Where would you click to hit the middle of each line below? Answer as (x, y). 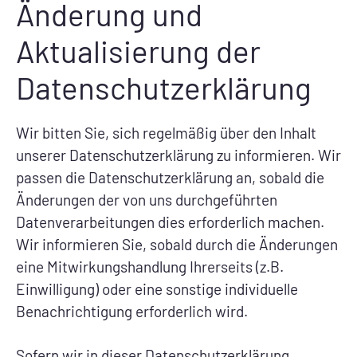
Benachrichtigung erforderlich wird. (132, 311)
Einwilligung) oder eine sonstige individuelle (157, 288)
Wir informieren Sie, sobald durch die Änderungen (177, 244)
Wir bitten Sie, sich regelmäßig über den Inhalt (166, 132)
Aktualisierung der (138, 50)
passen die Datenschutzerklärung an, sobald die (170, 177)
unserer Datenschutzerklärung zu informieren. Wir (178, 155)
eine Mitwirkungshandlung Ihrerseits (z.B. (150, 266)
